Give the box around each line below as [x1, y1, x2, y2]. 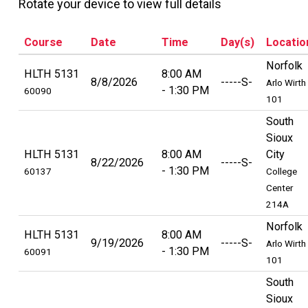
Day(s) [221, 35, 255, 49]
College [266, 165, 298, 177]
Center [266, 181, 294, 193]
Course [24, 35, 63, 49]
